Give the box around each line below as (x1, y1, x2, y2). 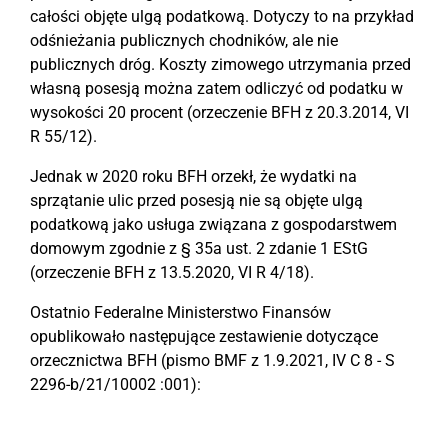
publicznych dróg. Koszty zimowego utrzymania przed (30, 55, 411, 74)
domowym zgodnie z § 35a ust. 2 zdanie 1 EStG (30, 239, 368, 258)
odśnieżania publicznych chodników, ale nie (30, 31, 338, 50)
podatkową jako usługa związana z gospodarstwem (30, 215, 397, 234)
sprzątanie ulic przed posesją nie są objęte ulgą (30, 191, 363, 210)
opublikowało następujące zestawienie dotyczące (30, 327, 378, 346)
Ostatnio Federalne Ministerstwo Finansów (30, 303, 331, 322)
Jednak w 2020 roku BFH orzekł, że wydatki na (30, 167, 357, 186)
